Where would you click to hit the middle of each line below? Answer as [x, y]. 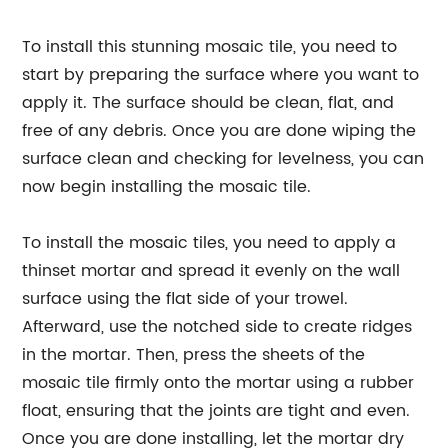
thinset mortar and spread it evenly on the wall [211, 271]
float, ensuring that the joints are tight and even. [216, 411]
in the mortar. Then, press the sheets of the [194, 355]
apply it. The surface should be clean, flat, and [208, 103]
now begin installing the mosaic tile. [167, 187]
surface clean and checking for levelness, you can [223, 159]
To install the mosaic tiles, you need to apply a [209, 243]
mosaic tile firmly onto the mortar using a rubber [218, 383]
